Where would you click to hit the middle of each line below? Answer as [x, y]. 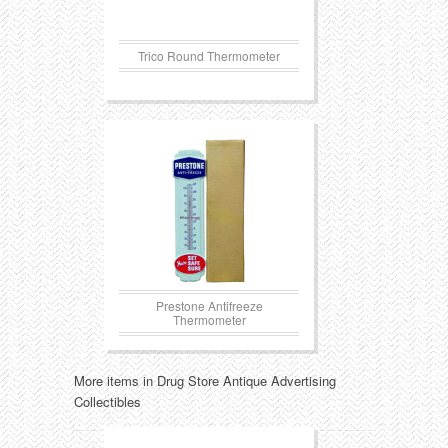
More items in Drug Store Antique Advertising [205, 380]
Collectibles [107, 401]
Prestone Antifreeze [209, 305]
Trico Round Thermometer [209, 55]
